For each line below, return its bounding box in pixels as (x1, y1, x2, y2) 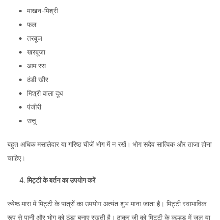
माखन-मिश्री (27, 6, 58, 15)
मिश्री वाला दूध (27, 88, 63, 97)
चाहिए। (7, 153, 26, 162)
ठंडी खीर (27, 75, 48, 83)
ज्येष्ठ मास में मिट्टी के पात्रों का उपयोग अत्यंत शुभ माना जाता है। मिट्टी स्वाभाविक (7, 199, 206, 208)
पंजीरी (27, 102, 41, 111)
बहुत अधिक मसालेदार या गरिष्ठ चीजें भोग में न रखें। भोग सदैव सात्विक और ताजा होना (7, 139, 212, 148)
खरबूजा (27, 47, 45, 56)
